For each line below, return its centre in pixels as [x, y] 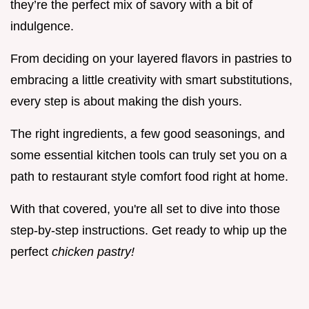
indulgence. [42, 27]
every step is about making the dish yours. [126, 102]
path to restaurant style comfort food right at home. [149, 177]
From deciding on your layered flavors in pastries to [151, 59]
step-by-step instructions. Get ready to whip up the [149, 231]
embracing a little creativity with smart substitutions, [151, 80]
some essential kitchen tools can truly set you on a [149, 156]
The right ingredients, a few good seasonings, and [148, 134]
